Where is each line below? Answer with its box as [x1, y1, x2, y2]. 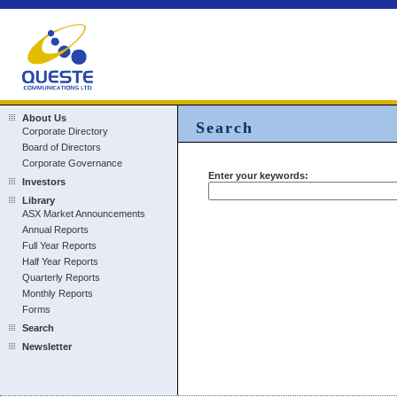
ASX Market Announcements [22, 208, 145, 219]
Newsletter [22, 341, 72, 352]
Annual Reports [22, 224, 89, 235]
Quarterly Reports [22, 272, 100, 283]
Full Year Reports [22, 240, 97, 251]
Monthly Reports [22, 288, 93, 299]
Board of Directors [22, 142, 101, 152]
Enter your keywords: [208, 170, 308, 181]
